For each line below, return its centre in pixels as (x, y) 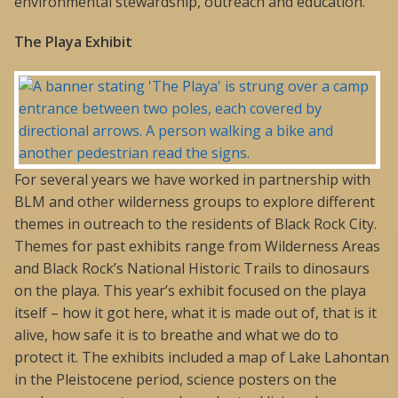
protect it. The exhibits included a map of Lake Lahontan (202, 357)
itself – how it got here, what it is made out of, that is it (195, 312)
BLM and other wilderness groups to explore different (195, 201)
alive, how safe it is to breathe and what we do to (176, 334)
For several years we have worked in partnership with (192, 179)
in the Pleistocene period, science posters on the (175, 379)
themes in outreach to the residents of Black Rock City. (195, 223)
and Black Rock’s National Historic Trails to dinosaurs (192, 268)
